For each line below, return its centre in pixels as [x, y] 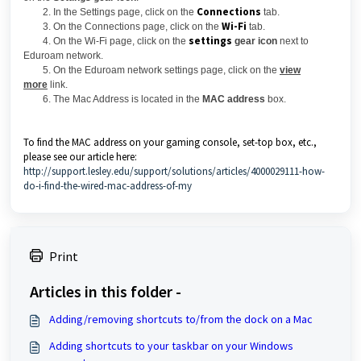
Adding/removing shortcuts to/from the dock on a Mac [181, 319]
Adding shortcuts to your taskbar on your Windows [171, 346]
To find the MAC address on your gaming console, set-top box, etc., [170, 142]
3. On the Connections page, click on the [122, 27]
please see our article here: [80, 157]
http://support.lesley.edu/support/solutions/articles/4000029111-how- [174, 171]
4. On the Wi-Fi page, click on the [106, 41]
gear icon [256, 41]
